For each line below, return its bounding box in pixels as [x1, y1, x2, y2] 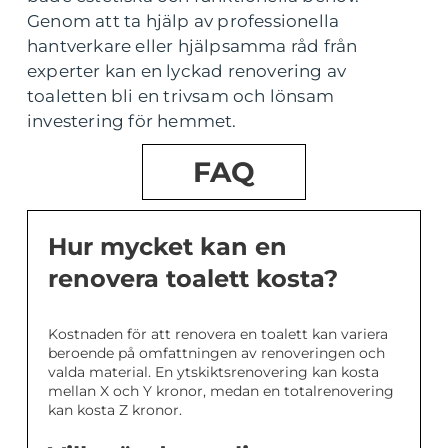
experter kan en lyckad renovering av [27, 60, 347, 81]
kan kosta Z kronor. [48, 400, 182, 419]
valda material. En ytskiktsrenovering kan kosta [48, 362, 379, 381]
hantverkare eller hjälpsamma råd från [27, 35, 358, 56]
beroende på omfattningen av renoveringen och [48, 343, 385, 362]
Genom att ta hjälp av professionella [27, 10, 340, 31]
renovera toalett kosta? [48, 263, 338, 293]
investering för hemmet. [27, 110, 237, 131]
